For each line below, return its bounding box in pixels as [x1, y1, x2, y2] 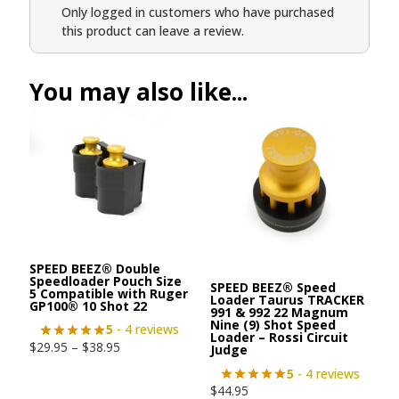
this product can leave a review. [61, 22, 244, 40]
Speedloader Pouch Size [29, 272, 182, 289]
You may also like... [29, 76, 248, 109]
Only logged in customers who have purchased [61, 4, 334, 21]
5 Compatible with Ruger [29, 284, 188, 302]
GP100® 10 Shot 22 [29, 297, 147, 314]
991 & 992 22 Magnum [210, 304, 348, 322]
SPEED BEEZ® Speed [210, 279, 336, 297]
